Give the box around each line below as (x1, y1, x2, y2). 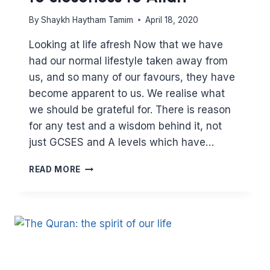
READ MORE (29, 164, 81, 174)
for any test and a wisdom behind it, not (29, 119, 222, 132)
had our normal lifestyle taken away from (29, 54, 228, 67)
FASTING (80, 161, 120, 171)
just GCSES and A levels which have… (29, 136, 214, 148)
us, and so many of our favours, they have (29, 71, 235, 83)
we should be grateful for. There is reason (29, 103, 231, 116)
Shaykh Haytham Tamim (41, 14, 134, 25)
